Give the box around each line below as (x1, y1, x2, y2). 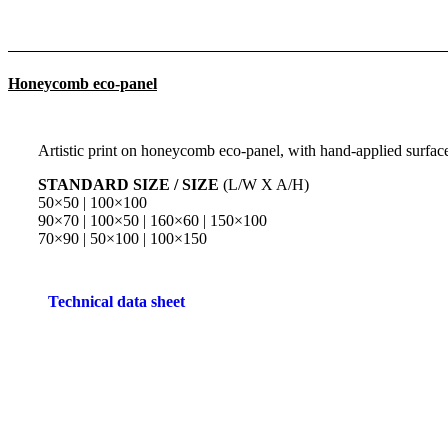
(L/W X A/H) (219, 175, 309, 193)
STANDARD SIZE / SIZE (38, 175, 219, 193)
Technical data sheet (48, 292, 185, 310)
